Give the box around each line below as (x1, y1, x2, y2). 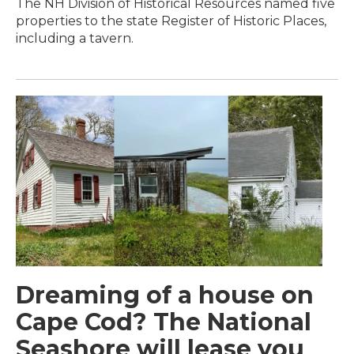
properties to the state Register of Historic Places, (16, 13, 326, 28)
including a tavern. (16, 30, 134, 46)
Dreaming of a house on (16, 280, 314, 310)
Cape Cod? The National (16, 307, 311, 337)
